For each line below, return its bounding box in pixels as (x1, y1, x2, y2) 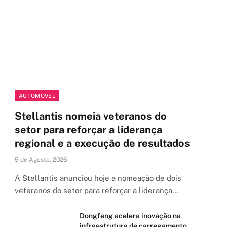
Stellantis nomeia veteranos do (15, 110, 167, 123)
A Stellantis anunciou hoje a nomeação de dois (15, 174, 181, 183)
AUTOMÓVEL (19, 93, 55, 99)
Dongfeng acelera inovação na (80, 212, 181, 220)
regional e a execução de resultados (15, 137, 190, 150)
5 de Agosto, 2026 (15, 156, 67, 164)
